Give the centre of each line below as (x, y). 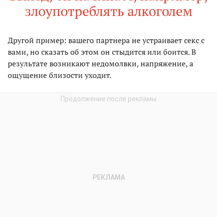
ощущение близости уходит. (60, 75)
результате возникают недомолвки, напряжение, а (101, 64)
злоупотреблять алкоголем (108, 11)
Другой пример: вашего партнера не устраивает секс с (106, 40)
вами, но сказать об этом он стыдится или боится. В (102, 52)
